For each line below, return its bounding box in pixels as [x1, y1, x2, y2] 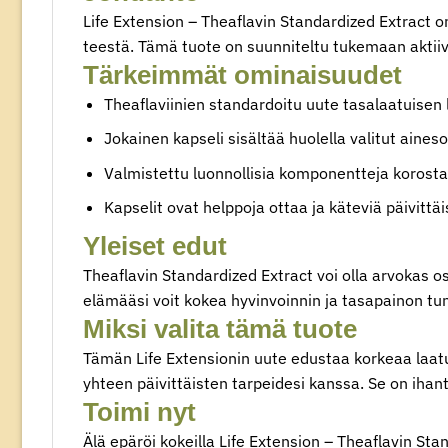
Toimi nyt [83, 398, 196, 427]
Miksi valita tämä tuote [83, 315, 357, 344]
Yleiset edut [83, 232, 227, 261]
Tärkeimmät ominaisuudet [83, 60, 402, 89]
